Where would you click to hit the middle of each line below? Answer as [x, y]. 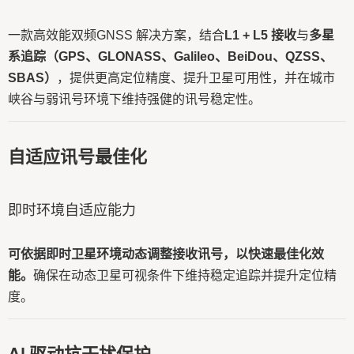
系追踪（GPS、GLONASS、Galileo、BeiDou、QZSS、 [170, 56]
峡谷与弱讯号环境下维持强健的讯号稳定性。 [134, 99]
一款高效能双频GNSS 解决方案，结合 [116, 35]
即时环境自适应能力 [72, 210]
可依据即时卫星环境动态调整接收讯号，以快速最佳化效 [166, 254]
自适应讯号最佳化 [77, 156]
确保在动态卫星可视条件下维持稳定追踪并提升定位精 [185, 275]
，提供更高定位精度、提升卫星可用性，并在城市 [196, 78]
